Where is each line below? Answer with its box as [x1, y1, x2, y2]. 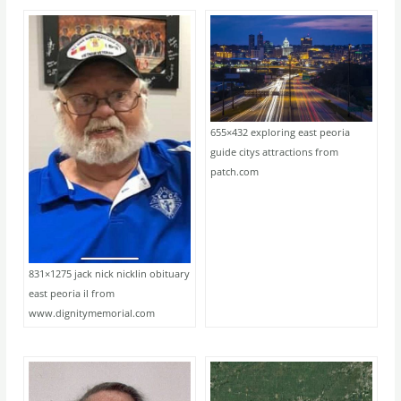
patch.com [210, 164, 259, 178]
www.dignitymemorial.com [29, 306, 156, 320]
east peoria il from [29, 286, 115, 301]
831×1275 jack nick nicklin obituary [29, 267, 191, 281]
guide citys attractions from [210, 144, 338, 158]
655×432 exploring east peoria [210, 124, 350, 139]
